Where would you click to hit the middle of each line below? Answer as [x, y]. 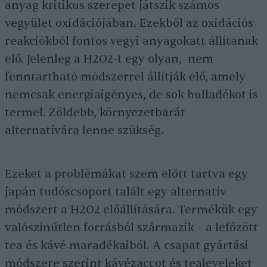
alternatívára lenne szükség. [84, 131]
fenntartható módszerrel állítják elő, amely [125, 77]
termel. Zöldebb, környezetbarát [95, 113]
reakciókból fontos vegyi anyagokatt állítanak [131, 41]
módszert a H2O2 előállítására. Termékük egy [131, 210]
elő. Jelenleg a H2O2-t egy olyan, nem [109, 59]
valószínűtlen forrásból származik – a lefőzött [131, 228]
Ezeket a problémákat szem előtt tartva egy [126, 174]
